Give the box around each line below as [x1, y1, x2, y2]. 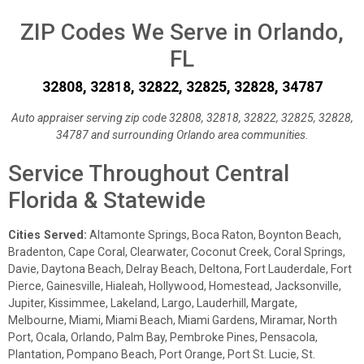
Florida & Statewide [8, 186, 206, 214]
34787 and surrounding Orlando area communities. [55, 128, 309, 141]
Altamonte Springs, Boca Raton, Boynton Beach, [87, 227, 341, 241]
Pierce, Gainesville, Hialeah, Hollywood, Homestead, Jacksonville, [8, 279, 341, 292]
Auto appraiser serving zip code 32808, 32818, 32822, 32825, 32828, [11, 110, 353, 124]
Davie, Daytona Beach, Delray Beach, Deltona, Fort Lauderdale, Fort [8, 262, 352, 275]
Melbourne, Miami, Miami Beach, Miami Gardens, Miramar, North [8, 313, 337, 327]
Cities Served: [8, 227, 87, 241]
